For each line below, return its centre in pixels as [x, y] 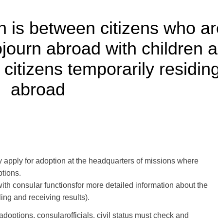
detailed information [140, 185]
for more [90, 185]
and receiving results [49, 197]
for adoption [45, 161]
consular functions [44, 185]
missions [160, 161]
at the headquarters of [105, 161]
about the [192, 185]
